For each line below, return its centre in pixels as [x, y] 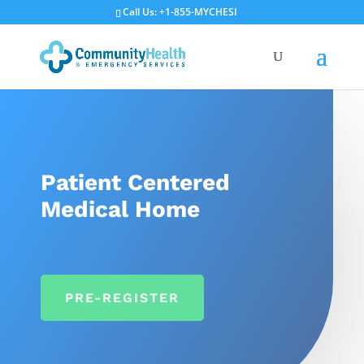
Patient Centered [135, 182]
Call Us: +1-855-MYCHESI [180, 12]
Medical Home [120, 209]
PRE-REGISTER [122, 298]
